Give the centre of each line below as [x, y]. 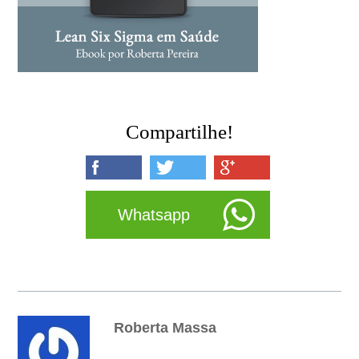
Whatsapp [153, 215]
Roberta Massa [165, 328]
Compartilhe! [179, 132]
